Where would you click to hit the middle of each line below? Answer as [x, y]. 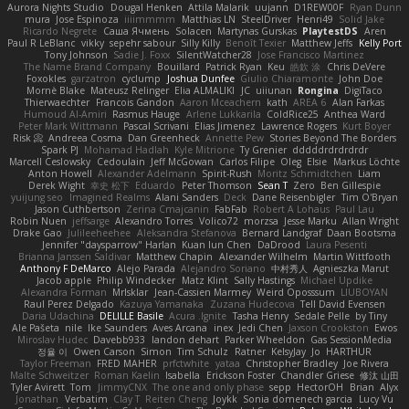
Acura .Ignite [198, 316]
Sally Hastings [264, 281]
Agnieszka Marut [351, 269]
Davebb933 [120, 340]
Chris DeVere [356, 67]
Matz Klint [204, 281]
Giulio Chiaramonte [286, 79]
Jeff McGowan [182, 162]
